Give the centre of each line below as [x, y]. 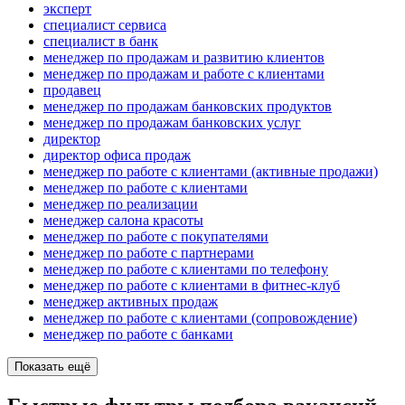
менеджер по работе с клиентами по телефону [186, 269]
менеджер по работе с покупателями [156, 237]
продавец [72, 90]
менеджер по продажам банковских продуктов [188, 107]
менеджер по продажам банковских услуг [172, 123]
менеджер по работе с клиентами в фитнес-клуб [192, 286]
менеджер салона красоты [123, 221]
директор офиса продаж [117, 155]
